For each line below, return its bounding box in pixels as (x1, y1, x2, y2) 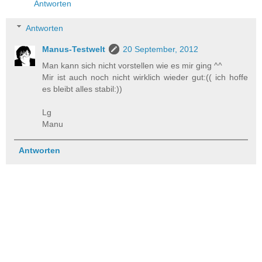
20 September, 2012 (123, 44, 199, 54)
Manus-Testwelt (42, 44, 106, 54)
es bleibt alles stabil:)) (42, 84, 123, 94)
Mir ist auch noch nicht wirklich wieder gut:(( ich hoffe (42, 72, 248, 82)
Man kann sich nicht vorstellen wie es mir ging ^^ (42, 60, 223, 70)
